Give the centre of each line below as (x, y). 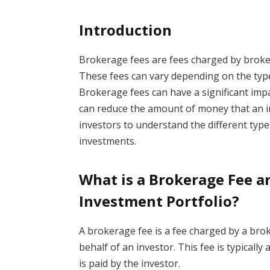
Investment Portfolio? (159, 201)
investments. (108, 141)
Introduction (126, 30)
